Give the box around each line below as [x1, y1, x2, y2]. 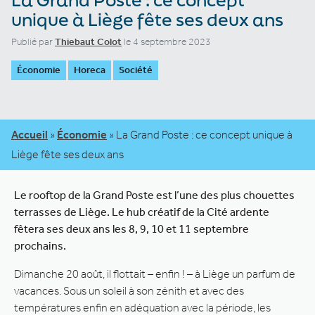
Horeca [74, 63, 105, 76]
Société [119, 63, 153, 76]
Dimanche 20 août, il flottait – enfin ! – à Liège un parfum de [14, 266, 295, 281]
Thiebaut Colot [55, 35, 122, 48]
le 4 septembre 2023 [122, 35, 211, 48]
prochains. [14, 238, 66, 252]
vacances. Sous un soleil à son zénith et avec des [14, 283, 244, 297]
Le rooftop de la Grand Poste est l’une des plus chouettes [14, 188, 295, 202]
